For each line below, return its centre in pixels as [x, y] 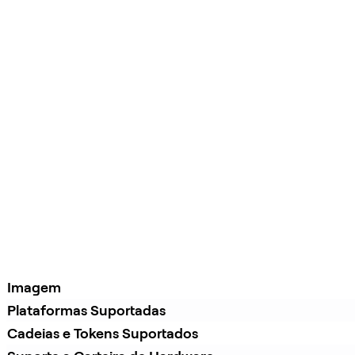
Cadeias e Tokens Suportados [103, 334]
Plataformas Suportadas [86, 311]
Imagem [34, 288]
